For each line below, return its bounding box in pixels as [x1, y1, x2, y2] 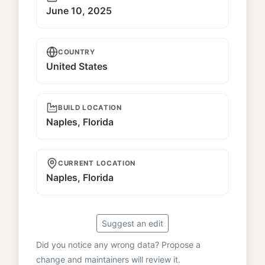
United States [46, 60, 108, 73]
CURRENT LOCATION [58, 159, 136, 168]
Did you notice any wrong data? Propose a [36, 240, 201, 250]
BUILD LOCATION [58, 104, 122, 112]
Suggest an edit [102, 218, 163, 229]
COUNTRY [58, 48, 95, 57]
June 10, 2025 [46, 4, 112, 17]
